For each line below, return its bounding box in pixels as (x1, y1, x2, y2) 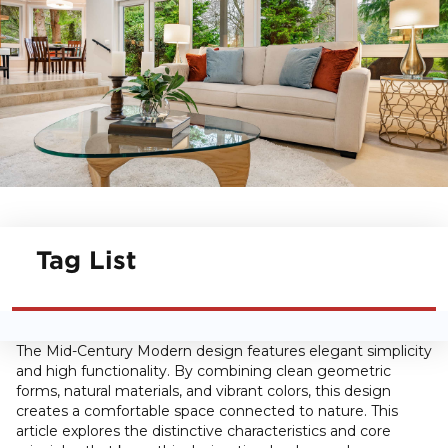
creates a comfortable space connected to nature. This (16, 402, 398, 421)
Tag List (36, 245, 136, 274)
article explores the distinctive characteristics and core (16, 422, 391, 441)
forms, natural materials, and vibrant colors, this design (16, 382, 391, 401)
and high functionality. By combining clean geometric (16, 362, 391, 381)
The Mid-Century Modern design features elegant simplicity (16, 342, 432, 361)
